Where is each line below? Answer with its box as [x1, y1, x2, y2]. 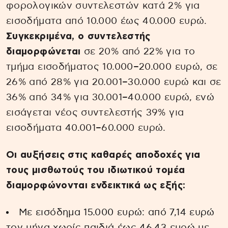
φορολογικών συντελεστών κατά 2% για [6, 1, 200, 11]
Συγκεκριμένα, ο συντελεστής [6, 32, 151, 42]
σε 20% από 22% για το [80, 47, 195, 57]
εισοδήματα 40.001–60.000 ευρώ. [6, 123, 166, 133]
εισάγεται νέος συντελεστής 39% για [6, 108, 184, 118]
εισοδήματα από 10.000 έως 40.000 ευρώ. [6, 16, 207, 26]
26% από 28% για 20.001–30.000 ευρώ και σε [6, 77, 221, 88]
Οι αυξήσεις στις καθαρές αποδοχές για [6, 150, 201, 160]
